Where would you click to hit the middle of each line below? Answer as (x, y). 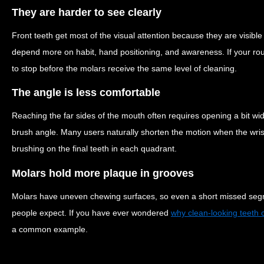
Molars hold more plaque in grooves (103, 173)
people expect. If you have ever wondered (91, 212)
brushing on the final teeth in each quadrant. (94, 148)
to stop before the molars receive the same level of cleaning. (124, 68)
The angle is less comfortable (86, 93)
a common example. (50, 229)
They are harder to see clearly (87, 12)
